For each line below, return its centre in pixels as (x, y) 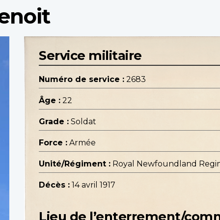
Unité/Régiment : (75, 164)
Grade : (54, 122)
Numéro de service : (82, 80)
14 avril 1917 (94, 185)
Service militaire (90, 55)
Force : (53, 143)
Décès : (54, 185)
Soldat (83, 122)
